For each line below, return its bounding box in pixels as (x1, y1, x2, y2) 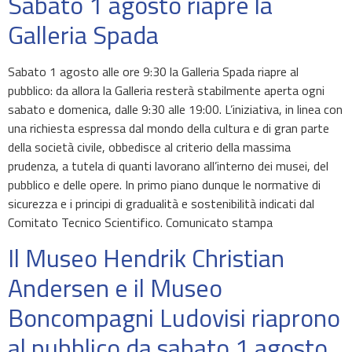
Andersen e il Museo (8, 269, 222, 307)
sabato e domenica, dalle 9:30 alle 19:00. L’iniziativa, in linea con (8, 100, 343, 119)
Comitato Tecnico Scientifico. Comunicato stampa (8, 213, 273, 232)
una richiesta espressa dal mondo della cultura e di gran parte (8, 119, 329, 137)
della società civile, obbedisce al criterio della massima (8, 137, 291, 156)
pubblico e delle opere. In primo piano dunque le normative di (8, 175, 321, 194)
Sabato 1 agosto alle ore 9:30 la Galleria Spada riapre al (8, 62, 299, 81)
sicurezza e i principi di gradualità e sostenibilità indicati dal (8, 194, 314, 213)
